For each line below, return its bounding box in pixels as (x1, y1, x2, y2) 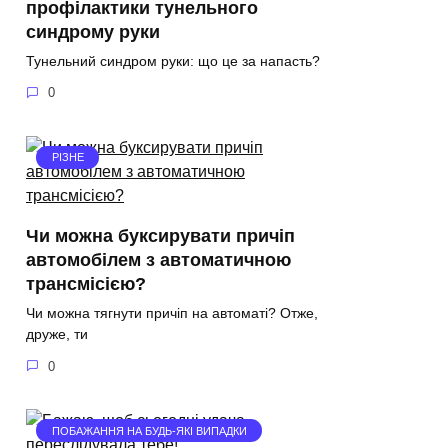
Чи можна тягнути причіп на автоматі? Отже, (26, 304, 318, 321)
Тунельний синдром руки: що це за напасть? (26, 52, 320, 69)
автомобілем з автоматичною (26, 249, 291, 270)
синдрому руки (26, 21, 160, 42)
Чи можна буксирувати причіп (26, 225, 295, 246)
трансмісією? (26, 273, 146, 294)
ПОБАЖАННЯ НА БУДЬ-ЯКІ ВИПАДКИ (51, 424, 247, 437)
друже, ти (26, 325, 88, 342)
